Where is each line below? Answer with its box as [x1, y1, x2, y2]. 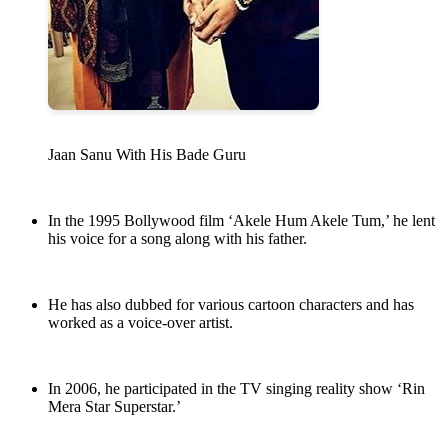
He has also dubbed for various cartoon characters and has [48, 296, 414, 314]
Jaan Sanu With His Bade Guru [48, 146, 246, 164]
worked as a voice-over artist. [48, 314, 233, 332]
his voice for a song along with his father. [48, 230, 307, 248]
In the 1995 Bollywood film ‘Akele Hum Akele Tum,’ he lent [48, 212, 435, 230]
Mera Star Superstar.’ [48, 398, 181, 416]
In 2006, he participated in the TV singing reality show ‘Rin [48, 380, 425, 398]
